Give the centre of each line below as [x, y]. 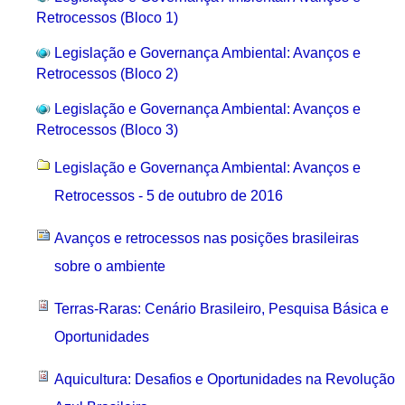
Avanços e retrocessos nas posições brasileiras [207, 239]
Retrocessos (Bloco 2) [108, 74]
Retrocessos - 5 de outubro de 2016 [169, 196]
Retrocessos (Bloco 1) [108, 18]
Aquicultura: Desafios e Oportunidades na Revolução [225, 379]
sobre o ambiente [110, 267]
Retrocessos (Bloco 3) [108, 129]
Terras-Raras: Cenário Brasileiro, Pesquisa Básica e [222, 308]
